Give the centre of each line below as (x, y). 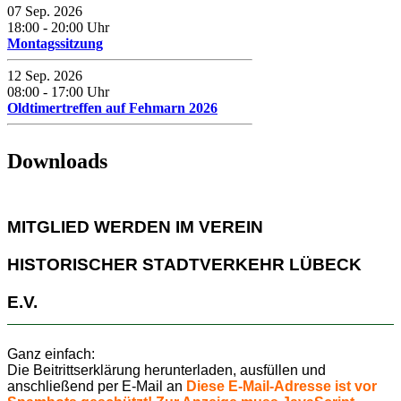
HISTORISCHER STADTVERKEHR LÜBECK (184, 265)
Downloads (57, 162)
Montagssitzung (55, 43)
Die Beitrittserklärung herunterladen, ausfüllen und (166, 371)
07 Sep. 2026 (45, 11)
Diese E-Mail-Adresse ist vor (282, 387)
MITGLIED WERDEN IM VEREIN (135, 227)
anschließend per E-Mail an (97, 387)
